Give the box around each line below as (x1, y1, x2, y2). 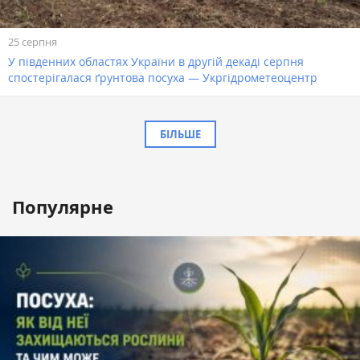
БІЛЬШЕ (159, 126, 201, 141)
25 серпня (8, 34, 57, 49)
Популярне (12, 194, 113, 219)
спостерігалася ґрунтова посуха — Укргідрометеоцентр (8, 69, 317, 85)
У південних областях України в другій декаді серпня (8, 53, 304, 69)
